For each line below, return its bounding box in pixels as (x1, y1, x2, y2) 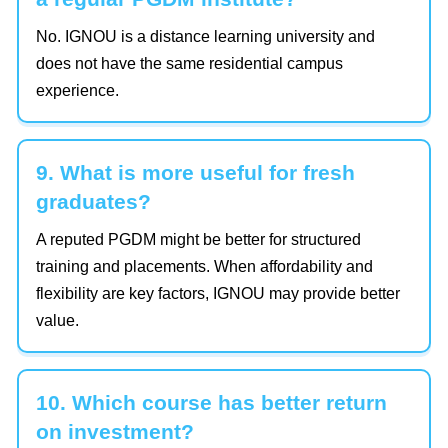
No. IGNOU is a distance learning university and (36, 28, 375, 46)
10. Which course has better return (36, 391, 387, 415)
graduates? (36, 190, 151, 214)
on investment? (36, 420, 194, 444)
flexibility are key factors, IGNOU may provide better (36, 285, 400, 303)
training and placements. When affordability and (36, 258, 373, 276)
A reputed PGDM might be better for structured (36, 231, 361, 249)
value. (36, 312, 79, 330)
